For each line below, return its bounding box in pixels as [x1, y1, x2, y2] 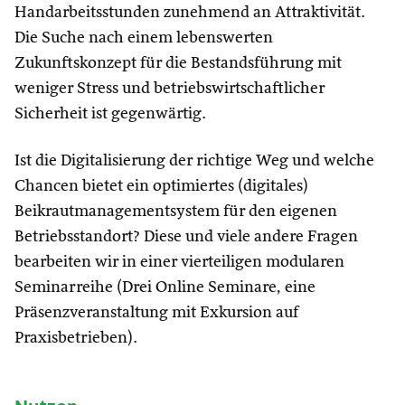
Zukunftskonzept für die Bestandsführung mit [14, 55, 342, 71]
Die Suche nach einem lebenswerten [14, 30, 273, 46]
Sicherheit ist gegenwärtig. [14, 106, 206, 122]
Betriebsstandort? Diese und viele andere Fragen [14, 229, 358, 245]
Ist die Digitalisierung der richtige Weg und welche [14, 153, 374, 169]
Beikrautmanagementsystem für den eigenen [14, 203, 337, 220]
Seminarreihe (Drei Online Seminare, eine [14, 279, 316, 296]
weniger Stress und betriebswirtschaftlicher [14, 80, 325, 97]
